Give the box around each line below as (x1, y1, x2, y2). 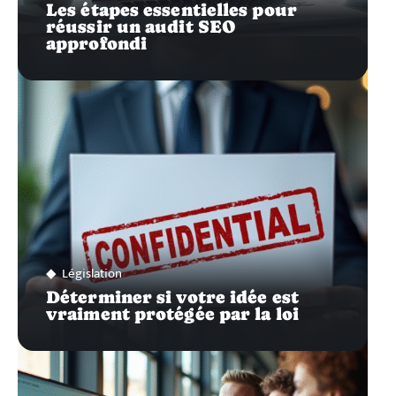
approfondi (46, 33, 147, 53)
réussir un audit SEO (46, 16, 237, 36)
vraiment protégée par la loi (46, 303, 299, 324)
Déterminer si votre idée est (46, 286, 299, 307)
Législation (62, 262, 122, 285)
